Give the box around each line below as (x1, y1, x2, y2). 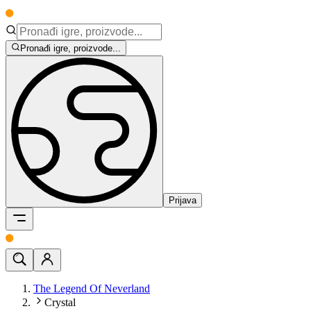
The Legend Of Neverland (33, 283, 150, 295)
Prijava (169, 195, 196, 206)
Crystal (44, 296, 76, 309)
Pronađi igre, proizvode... (20, 43, 121, 54)
